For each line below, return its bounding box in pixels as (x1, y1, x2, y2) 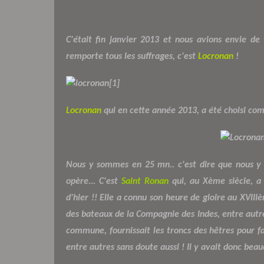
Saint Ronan (121, 176, 169, 186)
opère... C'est (66, 176, 122, 186)
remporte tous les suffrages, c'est (66, 51, 198, 61)
